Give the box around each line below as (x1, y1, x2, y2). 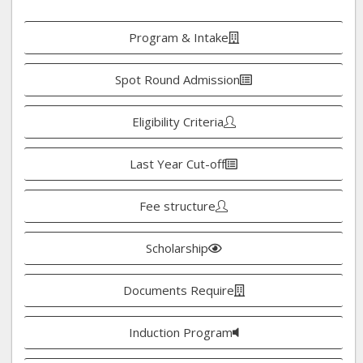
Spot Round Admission (115, 70, 240, 88)
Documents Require (122, 281, 234, 298)
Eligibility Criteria (131, 113, 224, 130)
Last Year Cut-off (130, 155, 225, 172)
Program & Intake (128, 28, 228, 45)
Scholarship (145, 239, 208, 256)
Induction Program (128, 323, 233, 340)
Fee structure (139, 197, 216, 214)
